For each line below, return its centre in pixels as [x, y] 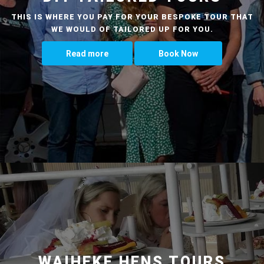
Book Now [178, 53]
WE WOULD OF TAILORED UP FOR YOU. [132, 29]
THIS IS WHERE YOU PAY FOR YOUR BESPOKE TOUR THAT [132, 16]
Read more [87, 53]
